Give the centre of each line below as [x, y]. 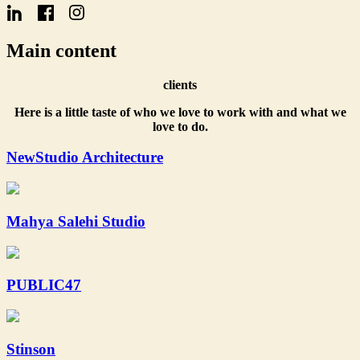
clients [180, 84]
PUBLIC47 [44, 285]
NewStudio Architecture [85, 157]
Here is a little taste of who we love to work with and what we [180, 112]
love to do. [180, 126]
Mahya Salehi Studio [76, 221]
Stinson [31, 349]
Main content [61, 50]
